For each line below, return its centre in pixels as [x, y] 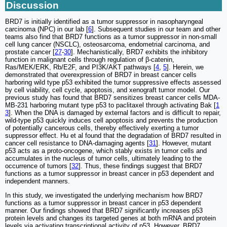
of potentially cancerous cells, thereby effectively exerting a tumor [102, 128]
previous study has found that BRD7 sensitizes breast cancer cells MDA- [112, 98]
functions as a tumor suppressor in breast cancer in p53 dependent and [109, 174]
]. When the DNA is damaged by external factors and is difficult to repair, [115, 113]
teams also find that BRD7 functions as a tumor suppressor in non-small [111, 37]
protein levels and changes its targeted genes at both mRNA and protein [110, 218]
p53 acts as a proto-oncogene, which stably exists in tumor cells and [106, 151]
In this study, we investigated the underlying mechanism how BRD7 [104, 196]
